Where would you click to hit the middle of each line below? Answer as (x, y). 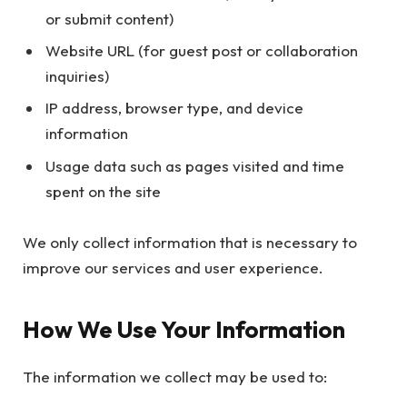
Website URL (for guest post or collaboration (202, 51)
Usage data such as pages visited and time (195, 165)
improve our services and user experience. (173, 268)
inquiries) (77, 76)
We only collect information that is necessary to (190, 243)
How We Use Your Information (184, 329)
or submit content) (109, 18)
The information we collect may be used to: (175, 376)
